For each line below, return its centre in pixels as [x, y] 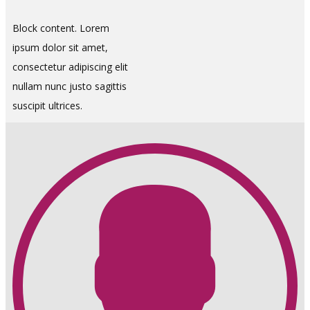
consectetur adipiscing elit [70, 67]
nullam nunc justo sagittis [70, 86]
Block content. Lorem [61, 28]
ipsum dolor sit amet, [60, 47]
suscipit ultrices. [47, 106]
